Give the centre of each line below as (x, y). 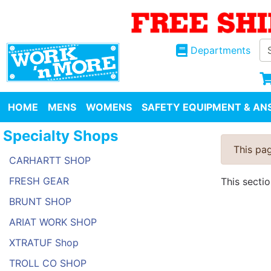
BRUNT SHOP (40, 202)
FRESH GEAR (39, 181)
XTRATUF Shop (44, 243)
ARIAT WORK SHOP (53, 222)
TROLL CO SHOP (48, 263)
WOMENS (109, 107)
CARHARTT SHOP (50, 161)
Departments (220, 51)
